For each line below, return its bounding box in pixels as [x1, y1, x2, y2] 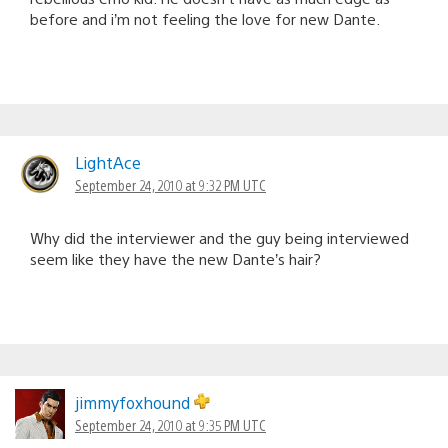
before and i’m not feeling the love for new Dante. [30, 8, 380, 28]
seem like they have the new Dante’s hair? [30, 248, 321, 268]
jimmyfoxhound [75, 391, 194, 413]
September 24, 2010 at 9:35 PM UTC [75, 415, 266, 434]
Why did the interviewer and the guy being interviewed [30, 227, 409, 247]
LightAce [75, 151, 141, 173]
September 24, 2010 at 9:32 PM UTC [75, 175, 266, 194]
